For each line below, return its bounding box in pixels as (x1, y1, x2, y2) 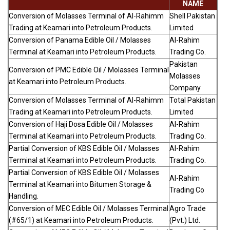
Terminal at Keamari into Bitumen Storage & (9, 180, 151, 189)
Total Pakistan (169, 96, 216, 105)
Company (169, 84, 201, 92)
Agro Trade (169, 204, 206, 213)
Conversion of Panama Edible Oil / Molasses (9, 36, 151, 45)
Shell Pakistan (169, 12, 215, 21)
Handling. (9, 192, 39, 201)
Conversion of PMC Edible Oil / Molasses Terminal (9, 66, 169, 74)
